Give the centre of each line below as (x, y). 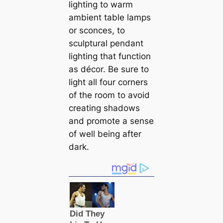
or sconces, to (97, 30)
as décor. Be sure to (109, 69)
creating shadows (104, 108)
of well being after (105, 134)
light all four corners (108, 82)
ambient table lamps (110, 17)
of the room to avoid (109, 95)
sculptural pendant (106, 43)
